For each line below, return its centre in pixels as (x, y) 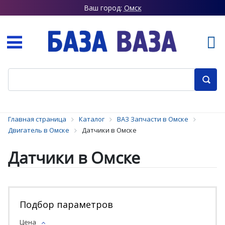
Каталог (92, 119)
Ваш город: (104, 8)
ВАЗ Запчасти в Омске (153, 119)
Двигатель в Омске (39, 130)
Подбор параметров (66, 204)
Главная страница (37, 119)
